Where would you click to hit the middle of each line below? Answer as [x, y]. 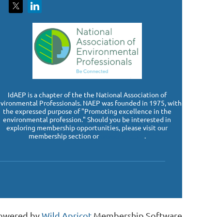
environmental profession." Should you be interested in [87, 119]
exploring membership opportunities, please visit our [87, 128]
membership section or [64, 136]
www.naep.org [122, 136]
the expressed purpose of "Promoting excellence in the [87, 111]
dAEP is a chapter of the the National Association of [88, 95]
